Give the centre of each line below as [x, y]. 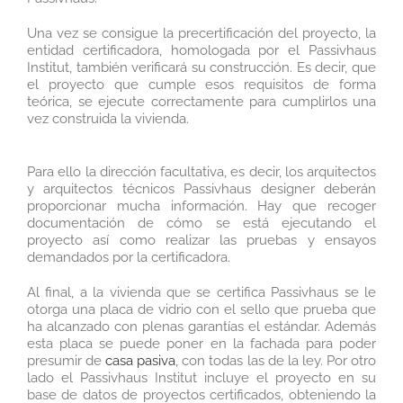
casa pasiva [141, 360]
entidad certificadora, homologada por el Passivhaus [201, 50]
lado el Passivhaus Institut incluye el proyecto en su [201, 377]
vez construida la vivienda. [108, 118]
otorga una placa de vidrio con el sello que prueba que [201, 309]
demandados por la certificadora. [129, 257]
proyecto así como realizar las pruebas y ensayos [201, 240]
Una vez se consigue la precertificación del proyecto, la [201, 33]
